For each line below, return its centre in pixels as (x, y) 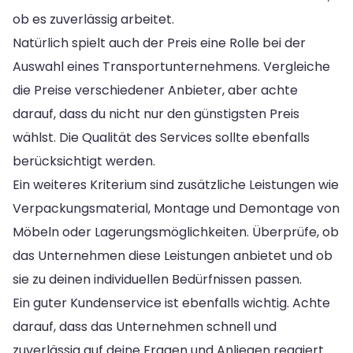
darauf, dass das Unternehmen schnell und (145, 326)
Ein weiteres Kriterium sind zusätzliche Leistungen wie (176, 184)
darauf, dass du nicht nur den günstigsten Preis (156, 113)
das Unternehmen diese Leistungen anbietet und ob (173, 255)
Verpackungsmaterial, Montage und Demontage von (176, 208)
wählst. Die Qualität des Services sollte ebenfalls (161, 137)
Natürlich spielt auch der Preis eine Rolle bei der (159, 43)
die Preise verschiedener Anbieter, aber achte (155, 90)
